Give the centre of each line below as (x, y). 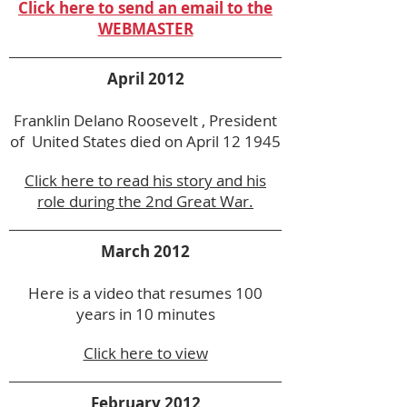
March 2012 (145, 251)
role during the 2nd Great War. (145, 201)
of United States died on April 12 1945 (145, 141)
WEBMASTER (145, 29)
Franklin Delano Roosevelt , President (145, 120)
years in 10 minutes (145, 314)
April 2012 (145, 79)
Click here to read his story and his (145, 180)
